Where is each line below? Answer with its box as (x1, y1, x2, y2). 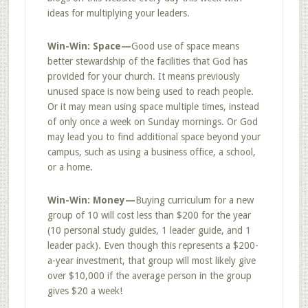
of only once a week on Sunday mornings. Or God (47, 116, 258, 127)
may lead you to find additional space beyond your (47, 131, 261, 142)
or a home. (47, 162, 93, 173)
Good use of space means (131, 41, 239, 52)
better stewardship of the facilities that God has (47, 56, 247, 67)
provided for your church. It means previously (47, 71, 240, 82)
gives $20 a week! (47, 285, 122, 296)
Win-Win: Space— (47, 41, 131, 52)
